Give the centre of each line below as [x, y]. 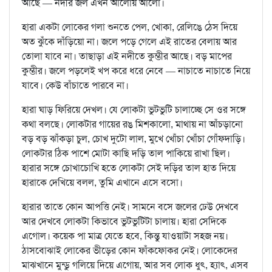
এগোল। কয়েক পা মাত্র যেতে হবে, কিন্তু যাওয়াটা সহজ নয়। [125, 236]
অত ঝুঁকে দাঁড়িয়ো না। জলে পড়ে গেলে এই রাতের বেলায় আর [129, 42]
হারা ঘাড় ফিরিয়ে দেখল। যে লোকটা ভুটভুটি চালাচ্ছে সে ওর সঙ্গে [134, 110]
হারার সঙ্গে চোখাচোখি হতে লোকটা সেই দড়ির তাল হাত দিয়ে [129, 168]
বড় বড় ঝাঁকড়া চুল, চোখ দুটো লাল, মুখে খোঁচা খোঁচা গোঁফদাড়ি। [134, 139]
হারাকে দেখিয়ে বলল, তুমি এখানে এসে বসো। [102, 183]
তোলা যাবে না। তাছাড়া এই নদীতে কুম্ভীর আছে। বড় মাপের [127, 56]
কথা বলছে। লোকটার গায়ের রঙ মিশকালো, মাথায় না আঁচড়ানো [132, 124]
